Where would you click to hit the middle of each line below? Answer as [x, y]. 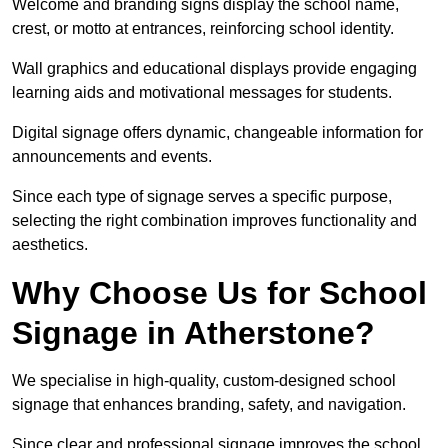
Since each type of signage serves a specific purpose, [202, 197]
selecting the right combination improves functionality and [214, 221]
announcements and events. [114, 157]
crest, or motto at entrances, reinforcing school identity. [205, 29]
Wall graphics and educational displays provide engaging [214, 69]
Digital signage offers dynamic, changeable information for [217, 133]
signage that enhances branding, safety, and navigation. [211, 405]
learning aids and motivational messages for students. [204, 93]
